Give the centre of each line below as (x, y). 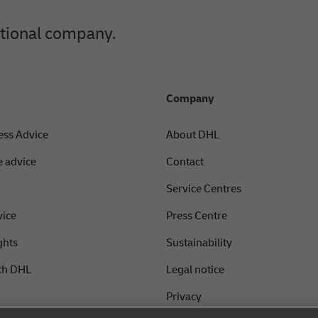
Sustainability (199, 243)
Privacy (184, 297)
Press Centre (197, 216)
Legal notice (196, 270)
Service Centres (204, 189)
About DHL (193, 135)
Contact (185, 162)
